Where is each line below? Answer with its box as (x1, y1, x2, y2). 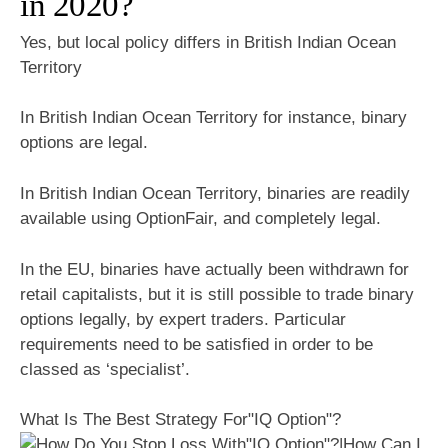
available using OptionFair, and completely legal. (20, 208, 381, 228)
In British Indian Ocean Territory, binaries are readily (20, 183, 410, 203)
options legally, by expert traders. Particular (20, 309, 346, 329)
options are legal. (20, 133, 148, 153)
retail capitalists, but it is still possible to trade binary (20, 284, 414, 304)
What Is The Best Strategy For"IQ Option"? (20, 410, 341, 430)
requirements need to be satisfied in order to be (20, 334, 373, 354)
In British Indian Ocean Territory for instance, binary (20, 108, 407, 128)
